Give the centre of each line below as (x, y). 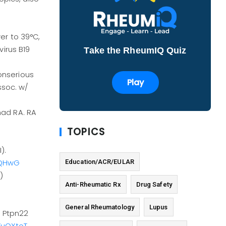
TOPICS (86, 132)
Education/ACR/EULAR (100, 162)
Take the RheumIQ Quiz (135, 51)
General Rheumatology (100, 207)
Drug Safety (154, 185)
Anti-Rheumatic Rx (93, 185)
